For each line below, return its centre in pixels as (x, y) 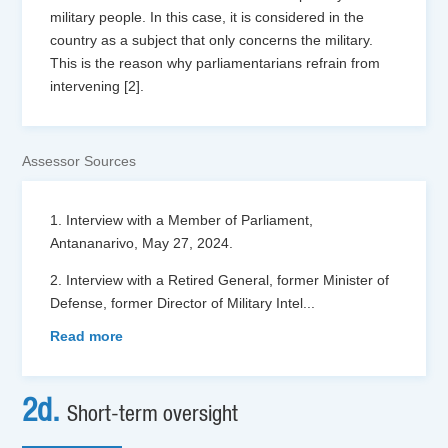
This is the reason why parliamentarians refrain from (215, 62)
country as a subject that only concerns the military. (212, 39)
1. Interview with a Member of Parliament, (182, 219)
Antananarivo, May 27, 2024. (142, 242)
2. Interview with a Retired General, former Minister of (220, 279)
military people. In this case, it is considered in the (207, 16)
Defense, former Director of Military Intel (177, 302)
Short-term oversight (153, 415)
